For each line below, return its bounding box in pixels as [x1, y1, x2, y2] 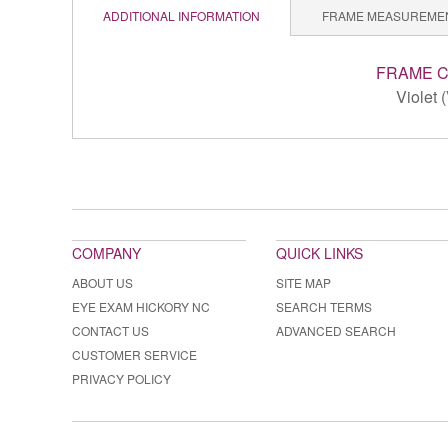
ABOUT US [72, 274, 133, 292]
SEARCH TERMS [276, 298, 372, 316]
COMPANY [72, 243, 141, 264]
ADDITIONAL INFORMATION [103, 7, 260, 25]
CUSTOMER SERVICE [72, 346, 197, 364]
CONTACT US [72, 322, 149, 340]
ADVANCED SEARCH [276, 322, 396, 340]
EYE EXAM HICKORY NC [72, 298, 210, 316]
